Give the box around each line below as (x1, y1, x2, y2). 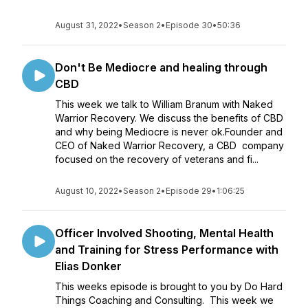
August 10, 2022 (55, 186, 118, 196)
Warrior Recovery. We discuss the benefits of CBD (55, 112, 283, 124)
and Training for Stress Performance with (55, 243, 278, 256)
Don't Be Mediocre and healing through (55, 60, 267, 74)
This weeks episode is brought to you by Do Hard (55, 280, 283, 292)
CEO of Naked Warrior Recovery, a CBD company (55, 140, 284, 151)
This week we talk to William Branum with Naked (55, 98, 273, 110)
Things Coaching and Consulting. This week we (55, 294, 274, 306)
